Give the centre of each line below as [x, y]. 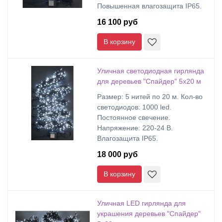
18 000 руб [117, 154]
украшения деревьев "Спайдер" [149, 214]
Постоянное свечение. [134, 117]
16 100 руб [117, 22]
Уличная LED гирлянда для [141, 203]
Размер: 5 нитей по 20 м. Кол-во [150, 97]
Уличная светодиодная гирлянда [151, 71]
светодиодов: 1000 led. [134, 107]
